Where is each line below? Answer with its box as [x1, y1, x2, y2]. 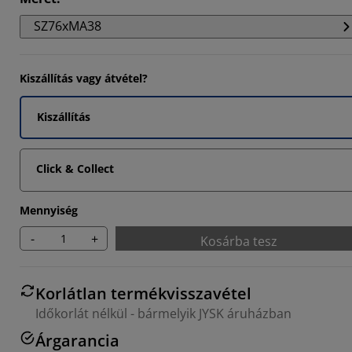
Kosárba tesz [200, 233, 277, 250]
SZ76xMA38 [34, 17, 101, 35]
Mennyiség [20, 203, 78, 218]
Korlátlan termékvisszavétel [35, 283, 251, 304]
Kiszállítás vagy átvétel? [20, 71, 148, 86]
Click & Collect [36, 161, 114, 176]
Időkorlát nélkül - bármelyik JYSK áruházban [35, 305, 291, 322]
